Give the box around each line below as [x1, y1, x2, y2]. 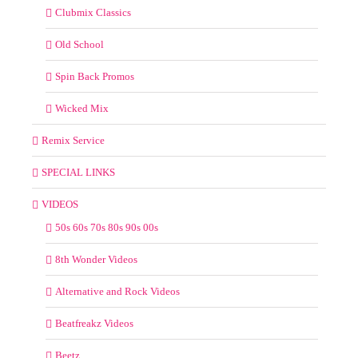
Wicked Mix [55, 101, 109, 114]
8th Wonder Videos [55, 253, 137, 265]
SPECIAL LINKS [42, 165, 115, 178]
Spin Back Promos [55, 70, 134, 82]
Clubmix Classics [55, 6, 131, 18]
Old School [55, 38, 104, 50]
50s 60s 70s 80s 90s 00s [55, 221, 158, 233]
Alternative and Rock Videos [55, 284, 180, 297]
